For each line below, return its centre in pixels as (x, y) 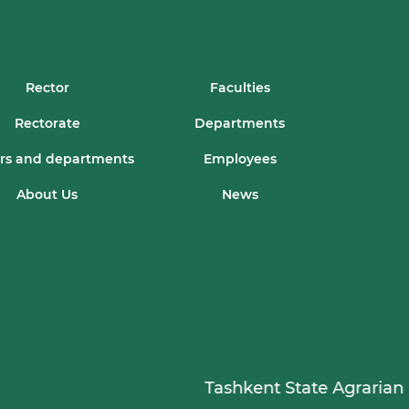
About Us (47, 195)
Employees (240, 159)
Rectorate (47, 124)
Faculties (240, 88)
